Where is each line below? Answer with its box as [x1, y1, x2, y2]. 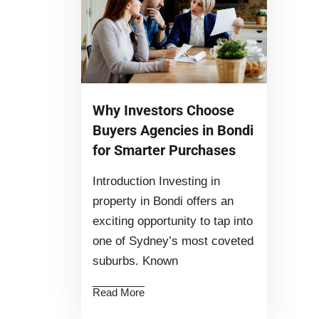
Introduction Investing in [93, 174, 220, 189]
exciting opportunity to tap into [93, 214, 253, 229]
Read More [93, 286, 145, 299]
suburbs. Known [93, 254, 178, 268]
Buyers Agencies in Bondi [93, 122, 253, 140]
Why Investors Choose [93, 102, 234, 120]
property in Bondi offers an [93, 194, 234, 209]
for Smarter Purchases [93, 142, 236, 159]
